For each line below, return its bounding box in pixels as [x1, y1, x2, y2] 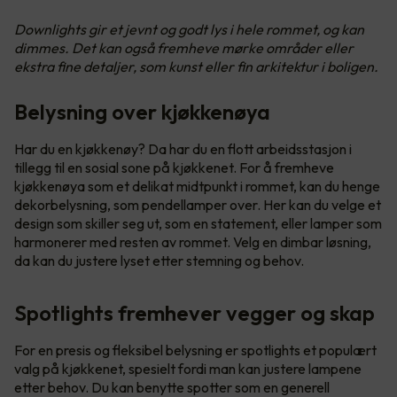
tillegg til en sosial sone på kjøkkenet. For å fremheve [14, 159, 334, 177]
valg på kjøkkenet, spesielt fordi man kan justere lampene [14, 360, 362, 378]
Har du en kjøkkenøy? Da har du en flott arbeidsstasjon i [14, 140, 352, 159]
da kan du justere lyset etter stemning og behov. [14, 252, 304, 270]
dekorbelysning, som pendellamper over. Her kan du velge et [14, 196, 381, 214]
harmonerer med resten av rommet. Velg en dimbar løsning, [14, 233, 371, 252]
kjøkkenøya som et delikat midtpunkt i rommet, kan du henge [14, 177, 380, 196]
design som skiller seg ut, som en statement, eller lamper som [14, 214, 382, 233]
